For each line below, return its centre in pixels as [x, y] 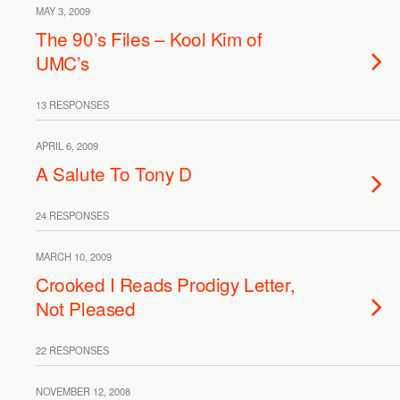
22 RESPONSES [72, 350]
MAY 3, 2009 [63, 11]
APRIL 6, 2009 [67, 146]
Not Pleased [86, 308]
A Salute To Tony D [114, 173]
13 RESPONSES [72, 104]
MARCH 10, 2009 [74, 256]
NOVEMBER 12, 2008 [83, 391]
